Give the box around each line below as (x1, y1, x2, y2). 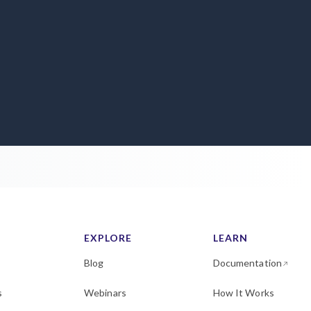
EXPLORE (84, 232, 133, 244)
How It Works (212, 287, 274, 299)
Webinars (84, 287, 126, 299)
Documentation (212, 257, 282, 269)
